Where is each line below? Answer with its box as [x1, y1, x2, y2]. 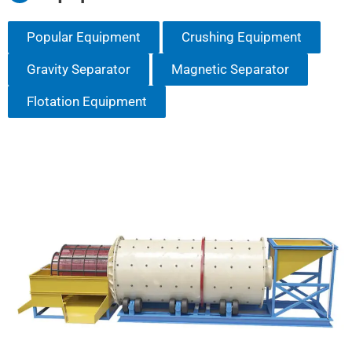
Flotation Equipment [27, 93, 147, 109]
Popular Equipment [27, 28, 141, 45]
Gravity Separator [27, 60, 130, 77]
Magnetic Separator [171, 60, 289, 77]
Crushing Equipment [181, 28, 302, 45]
